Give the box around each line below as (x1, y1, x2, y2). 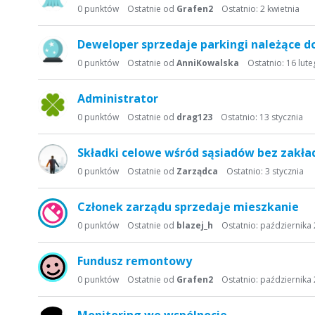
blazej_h (176, 219, 213, 231)
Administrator (77, 91, 158, 106)
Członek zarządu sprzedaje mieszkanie (77, 199, 299, 214)
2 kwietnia (260, 3, 300, 15)
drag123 (176, 111, 212, 123)
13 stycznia (259, 111, 303, 123)
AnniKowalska (176, 57, 239, 69)
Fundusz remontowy (77, 253, 192, 269)
